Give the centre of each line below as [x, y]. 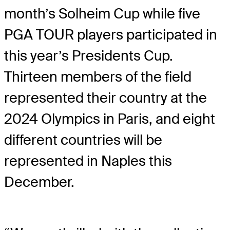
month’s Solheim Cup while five [102, 14]
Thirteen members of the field [98, 77]
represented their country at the [106, 98]
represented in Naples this [88, 161]
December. [39, 182]
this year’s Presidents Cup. [89, 56]
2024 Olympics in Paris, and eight [110, 119]
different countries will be [83, 140]
